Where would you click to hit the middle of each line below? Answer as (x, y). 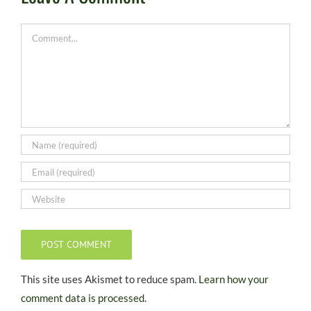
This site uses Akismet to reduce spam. (110, 279)
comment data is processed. (84, 298)
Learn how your (234, 279)
